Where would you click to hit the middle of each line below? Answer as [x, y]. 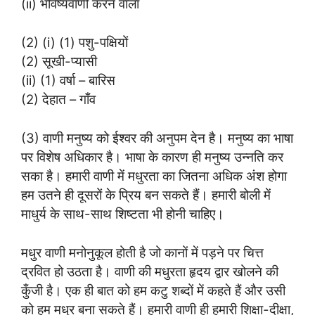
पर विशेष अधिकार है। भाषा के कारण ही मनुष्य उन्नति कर [152, 156]
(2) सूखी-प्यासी [59, 62]
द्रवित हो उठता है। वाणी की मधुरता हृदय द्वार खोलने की [150, 271]
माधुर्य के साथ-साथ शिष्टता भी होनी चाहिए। [123, 213]
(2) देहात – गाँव [58, 99]
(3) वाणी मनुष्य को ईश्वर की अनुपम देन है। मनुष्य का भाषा [157, 137]
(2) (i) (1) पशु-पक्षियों [75, 43]
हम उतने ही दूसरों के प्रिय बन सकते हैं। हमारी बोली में [146, 194]
